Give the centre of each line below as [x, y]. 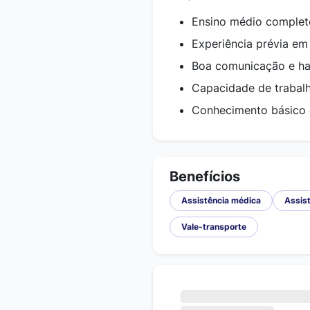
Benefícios [205, 176]
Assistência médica [221, 200]
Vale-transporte [214, 227]
